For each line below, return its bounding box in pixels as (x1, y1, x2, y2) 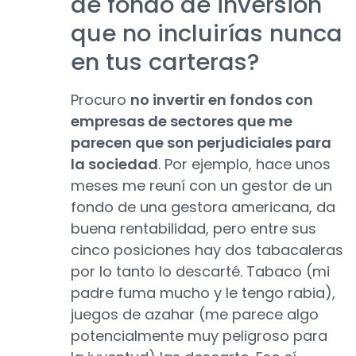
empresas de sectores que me (71, 111, 292, 132)
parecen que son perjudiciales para (71, 133, 331, 153)
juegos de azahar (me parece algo (71, 304, 319, 325)
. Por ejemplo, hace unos (158, 154, 331, 175)
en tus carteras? (71, 46, 259, 79)
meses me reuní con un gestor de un (71, 176, 332, 196)
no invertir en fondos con (130, 90, 313, 110)
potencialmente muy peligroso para (71, 326, 327, 346)
